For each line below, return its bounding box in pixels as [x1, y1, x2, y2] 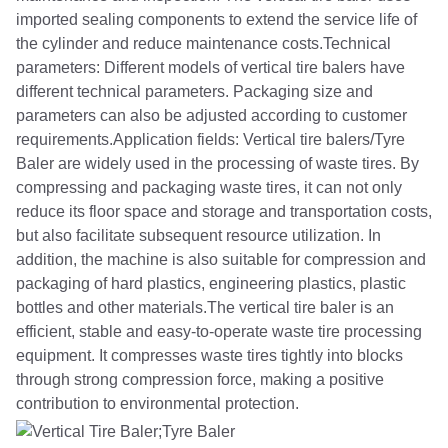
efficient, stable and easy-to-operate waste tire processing [16, 323, 422, 340]
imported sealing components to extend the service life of [16, 11, 417, 28]
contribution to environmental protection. [16, 395, 299, 412]
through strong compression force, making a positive [16, 371, 384, 388]
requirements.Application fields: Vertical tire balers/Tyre [16, 131, 405, 148]
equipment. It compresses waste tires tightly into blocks [16, 347, 403, 364]
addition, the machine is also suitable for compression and [16, 251, 426, 268]
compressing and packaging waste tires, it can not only [16, 179, 402, 196]
